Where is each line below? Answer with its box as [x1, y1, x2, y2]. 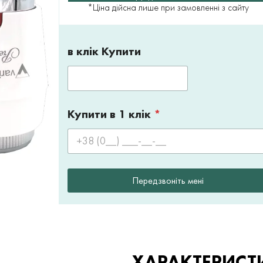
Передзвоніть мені [132, 174, 204, 187]
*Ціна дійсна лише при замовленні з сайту [87, 1, 249, 14]
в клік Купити [68, 43, 141, 59]
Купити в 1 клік [68, 106, 154, 122]
